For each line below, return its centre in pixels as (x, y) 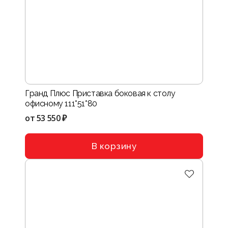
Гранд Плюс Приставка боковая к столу (100, 93)
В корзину (114, 146)
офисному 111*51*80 (61, 104)
